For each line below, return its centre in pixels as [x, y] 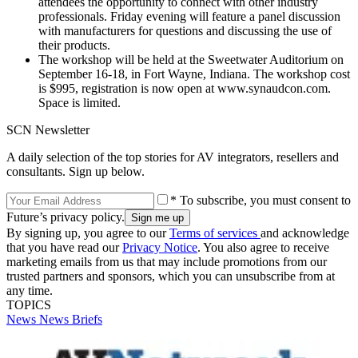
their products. [74, 45]
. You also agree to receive [263, 247]
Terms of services [215, 233]
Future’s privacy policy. [66, 217]
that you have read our [64, 247]
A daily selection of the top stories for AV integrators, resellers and [173, 157]
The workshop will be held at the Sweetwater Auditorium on [191, 59]
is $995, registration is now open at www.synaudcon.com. [185, 88]
